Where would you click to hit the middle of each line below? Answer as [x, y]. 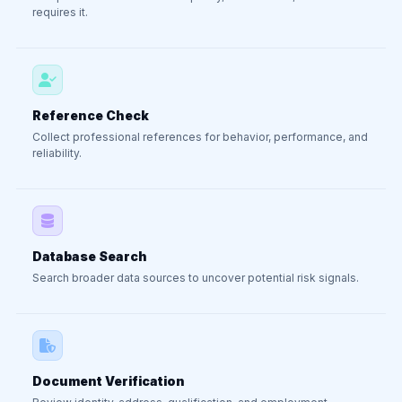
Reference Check [91, 115]
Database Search [90, 256]
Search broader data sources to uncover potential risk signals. [196, 278]
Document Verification [109, 381]
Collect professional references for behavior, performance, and [200, 137]
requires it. [60, 12]
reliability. [57, 153]
